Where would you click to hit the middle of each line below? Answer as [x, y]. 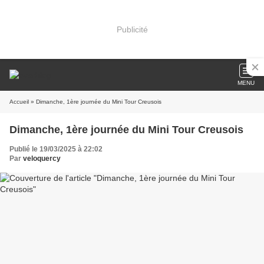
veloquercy [42, 159]
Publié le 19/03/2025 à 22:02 [56, 149]
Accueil [19, 102]
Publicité [132, 29]
